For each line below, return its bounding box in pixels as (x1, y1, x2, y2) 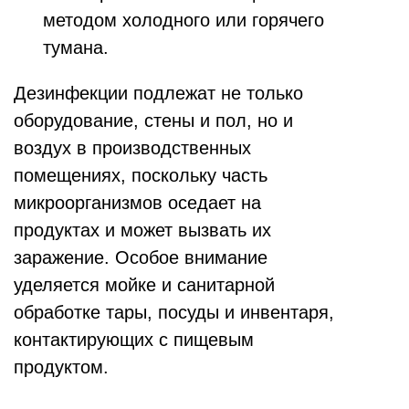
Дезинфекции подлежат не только (14, 83, 303, 104)
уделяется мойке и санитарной (14, 275, 275, 296)
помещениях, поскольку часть (14, 165, 267, 186)
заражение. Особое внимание (14, 247, 267, 268)
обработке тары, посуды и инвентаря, (14, 302, 334, 323)
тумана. (43, 37, 109, 58)
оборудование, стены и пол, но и (14, 110, 293, 131)
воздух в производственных (14, 138, 251, 159)
